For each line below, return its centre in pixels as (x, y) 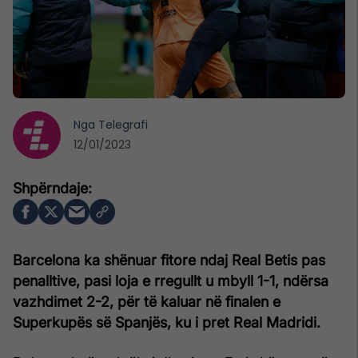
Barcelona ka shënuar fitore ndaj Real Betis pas (169, 260)
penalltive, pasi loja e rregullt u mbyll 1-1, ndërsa (171, 280)
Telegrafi (123, 124)
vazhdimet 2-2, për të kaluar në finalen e (147, 301)
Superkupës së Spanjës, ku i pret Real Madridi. (167, 322)
